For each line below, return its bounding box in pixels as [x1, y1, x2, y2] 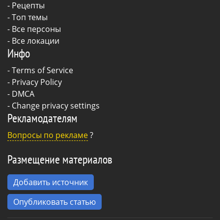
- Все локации [7, 35, 59, 46]
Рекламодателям [7, 110, 78, 126]
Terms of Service [12, 64, 73, 76]
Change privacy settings [12, 100, 100, 111]
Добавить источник [13, 176, 88, 188]
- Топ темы [7, 11, 48, 23]
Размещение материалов [7, 151, 112, 167]
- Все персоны [7, 23, 61, 34]
